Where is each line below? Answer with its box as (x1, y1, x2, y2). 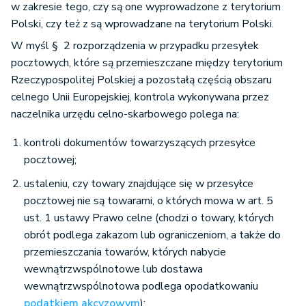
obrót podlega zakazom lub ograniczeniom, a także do (24, 227, 281, 243)
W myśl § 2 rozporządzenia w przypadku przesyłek (11, 38, 259, 54)
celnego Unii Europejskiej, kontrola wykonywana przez (11, 89, 269, 105)
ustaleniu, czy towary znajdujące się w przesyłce (24, 176, 253, 192)
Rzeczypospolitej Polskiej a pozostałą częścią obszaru (11, 72, 272, 88)
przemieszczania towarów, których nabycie (24, 245, 226, 260)
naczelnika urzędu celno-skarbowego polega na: (11, 107, 239, 122)
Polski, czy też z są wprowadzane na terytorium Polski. (11, 16, 274, 32)
